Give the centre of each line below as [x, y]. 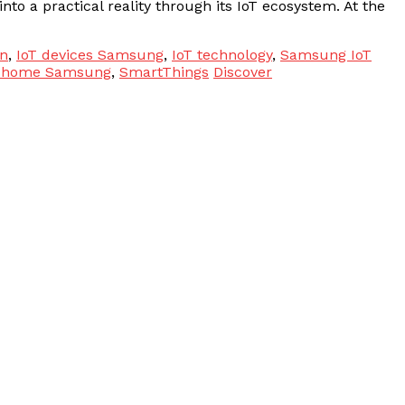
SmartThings [164, 71]
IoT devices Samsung [90, 54]
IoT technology [222, 54]
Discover [243, 71]
